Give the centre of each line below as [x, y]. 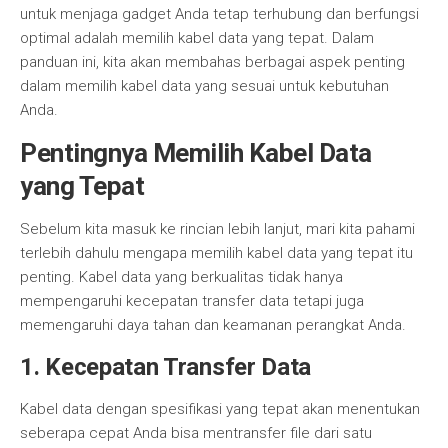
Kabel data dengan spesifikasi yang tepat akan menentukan [220, 409]
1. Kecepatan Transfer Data [166, 367]
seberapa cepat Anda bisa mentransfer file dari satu [196, 433]
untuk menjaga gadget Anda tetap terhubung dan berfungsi [219, 14]
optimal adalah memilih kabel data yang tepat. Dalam [197, 38]
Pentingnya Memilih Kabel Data [196, 153]
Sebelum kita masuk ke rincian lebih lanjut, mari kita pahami [217, 229]
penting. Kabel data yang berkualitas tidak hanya [181, 277]
